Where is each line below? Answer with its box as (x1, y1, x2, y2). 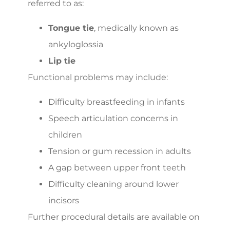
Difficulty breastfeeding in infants (48, 97, 185, 107)
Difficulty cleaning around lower (48, 179, 179, 189)
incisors (48, 195, 79, 205)
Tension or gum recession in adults (48, 146, 191, 156)
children (48, 129, 82, 140)
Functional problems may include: (28, 72, 168, 82)
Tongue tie (48, 23, 94, 33)
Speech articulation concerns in (48, 113, 178, 123)
